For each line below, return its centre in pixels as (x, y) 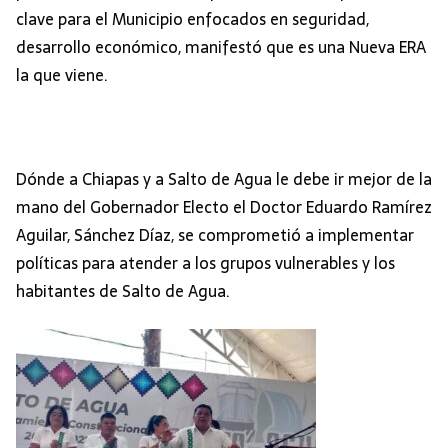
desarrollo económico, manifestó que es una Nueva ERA (221, 47)
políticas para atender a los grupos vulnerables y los (205, 263)
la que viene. (62, 75)
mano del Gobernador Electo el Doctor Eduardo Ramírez (224, 207)
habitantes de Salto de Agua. (123, 291)
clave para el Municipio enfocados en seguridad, (192, 19)
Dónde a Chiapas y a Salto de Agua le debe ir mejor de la (224, 179)
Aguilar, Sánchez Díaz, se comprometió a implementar (215, 235)
